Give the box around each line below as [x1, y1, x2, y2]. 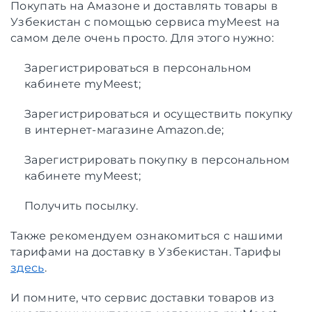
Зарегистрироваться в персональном [24, 61, 252, 75]
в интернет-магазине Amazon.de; [24, 123, 224, 136]
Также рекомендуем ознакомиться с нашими [10, 228, 283, 242]
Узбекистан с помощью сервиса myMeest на [10, 15, 280, 29]
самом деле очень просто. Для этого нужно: [10, 31, 274, 45]
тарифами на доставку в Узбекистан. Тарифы [10, 244, 282, 258]
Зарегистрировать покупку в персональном [24, 153, 290, 166]
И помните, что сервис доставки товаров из [10, 290, 275, 304]
